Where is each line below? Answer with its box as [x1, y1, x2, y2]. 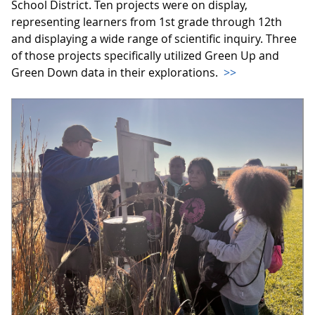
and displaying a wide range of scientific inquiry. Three [11, 31, 297, 47]
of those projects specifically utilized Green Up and [11, 48, 279, 64]
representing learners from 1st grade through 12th [11, 14, 282, 30]
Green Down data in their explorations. [11, 65, 221, 81]
